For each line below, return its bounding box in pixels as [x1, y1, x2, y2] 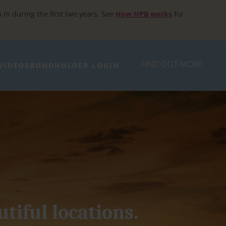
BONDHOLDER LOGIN [30, 61, 120, 70]
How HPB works [116, 9, 172, 19]
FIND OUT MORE [141, 59, 203, 70]
